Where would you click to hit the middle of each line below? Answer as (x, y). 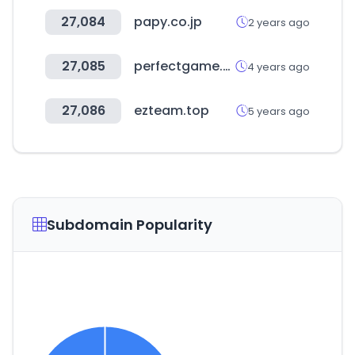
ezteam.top (172, 111)
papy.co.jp (168, 22)
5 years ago (279, 111)
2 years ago (279, 22)
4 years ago (279, 67)
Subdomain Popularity (130, 225)
